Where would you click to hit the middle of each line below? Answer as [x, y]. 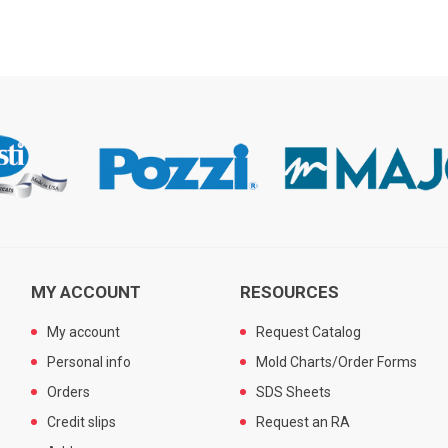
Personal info [88, 361]
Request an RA [303, 421]
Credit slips [81, 421]
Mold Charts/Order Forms [337, 361]
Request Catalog [309, 331]
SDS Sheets [294, 391]
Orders [68, 391]
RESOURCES [290, 291]
